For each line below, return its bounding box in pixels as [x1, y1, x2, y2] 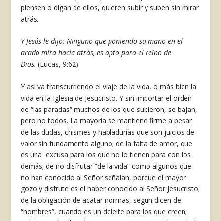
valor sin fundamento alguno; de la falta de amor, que [21, 138, 193, 148]
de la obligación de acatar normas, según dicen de [21, 195, 182, 205]
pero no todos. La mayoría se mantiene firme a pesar [21, 115, 192, 125]
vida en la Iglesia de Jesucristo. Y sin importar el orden [21, 93, 192, 103]
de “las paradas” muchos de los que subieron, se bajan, [21, 104, 198, 114]
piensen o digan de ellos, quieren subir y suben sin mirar [21, 2, 199, 12]
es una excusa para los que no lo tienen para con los [21, 149, 191, 159]
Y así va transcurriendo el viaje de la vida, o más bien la [21, 81, 197, 91]
